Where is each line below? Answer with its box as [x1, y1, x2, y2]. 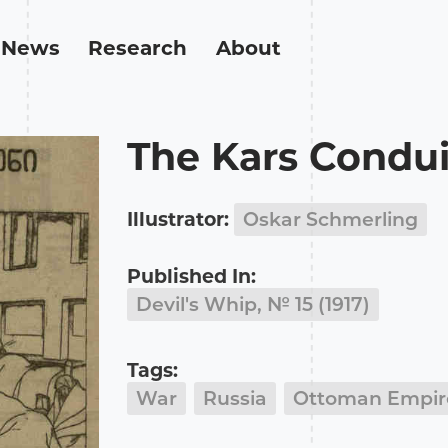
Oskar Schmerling [243, 208, 419, 232]
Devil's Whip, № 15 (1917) [136, 292, 371, 316]
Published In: [127, 264, 257, 288]
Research [88, 35, 188, 60]
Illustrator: [127, 208, 230, 232]
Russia [203, 387, 268, 411]
